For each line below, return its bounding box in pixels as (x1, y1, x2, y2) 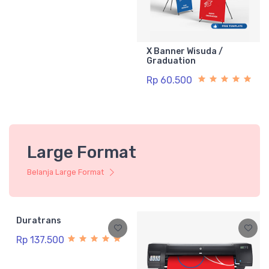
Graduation (147, 56, 196, 67)
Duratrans (16, 215, 61, 226)
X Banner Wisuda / (147, 46, 223, 57)
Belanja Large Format (27, 167, 106, 177)
